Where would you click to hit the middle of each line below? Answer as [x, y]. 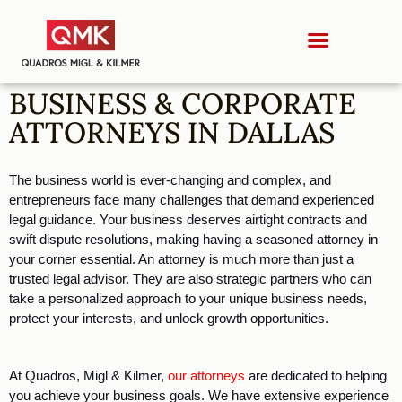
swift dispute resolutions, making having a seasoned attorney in [193, 239]
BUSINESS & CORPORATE [183, 103]
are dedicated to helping [316, 376]
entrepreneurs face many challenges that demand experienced [192, 200]
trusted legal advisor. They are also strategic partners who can [190, 279]
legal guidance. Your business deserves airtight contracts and [188, 219]
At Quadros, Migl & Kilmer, [88, 376]
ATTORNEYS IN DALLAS [172, 132]
